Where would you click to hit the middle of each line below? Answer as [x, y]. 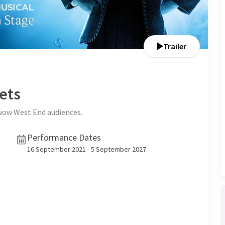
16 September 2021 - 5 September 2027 [87, 149]
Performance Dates [64, 137]
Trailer [175, 46]
